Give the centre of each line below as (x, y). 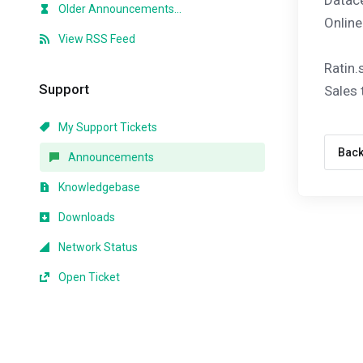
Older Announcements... (119, 9)
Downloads (85, 217)
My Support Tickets (107, 127)
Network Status (97, 247)
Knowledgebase (98, 187)
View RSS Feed (96, 39)
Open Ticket (88, 277)
